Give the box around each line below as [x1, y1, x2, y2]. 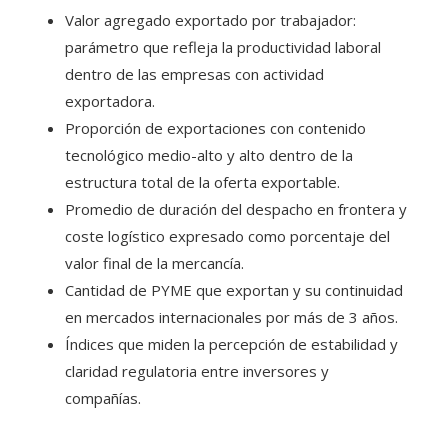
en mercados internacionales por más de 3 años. [65, 307, 398, 328]
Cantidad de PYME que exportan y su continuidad [65, 280, 403, 301]
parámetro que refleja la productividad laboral [65, 37, 381, 58]
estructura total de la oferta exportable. [65, 172, 340, 193]
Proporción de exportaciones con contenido [65, 118, 366, 139]
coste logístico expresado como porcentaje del [65, 226, 390, 247]
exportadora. [65, 91, 155, 112]
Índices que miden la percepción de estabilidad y [65, 334, 398, 355]
